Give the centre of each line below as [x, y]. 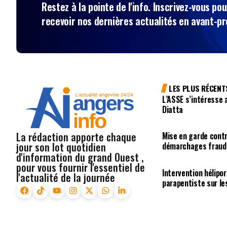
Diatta [173, 109]
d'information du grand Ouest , [80, 157]
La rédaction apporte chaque [76, 137]
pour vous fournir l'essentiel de [81, 167]
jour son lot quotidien [61, 147]
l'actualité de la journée [66, 178]
